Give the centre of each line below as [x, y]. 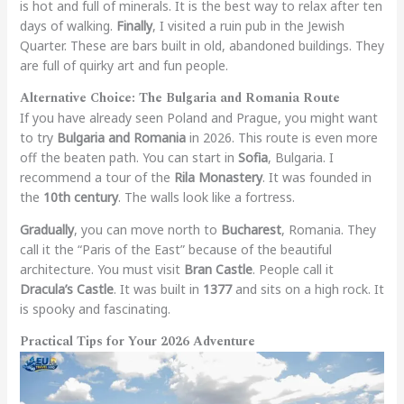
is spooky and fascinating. [95, 308]
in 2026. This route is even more [281, 137]
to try [38, 137]
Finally [134, 25]
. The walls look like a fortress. [206, 197]
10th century [80, 197]
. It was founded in [317, 177]
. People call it [293, 269]
